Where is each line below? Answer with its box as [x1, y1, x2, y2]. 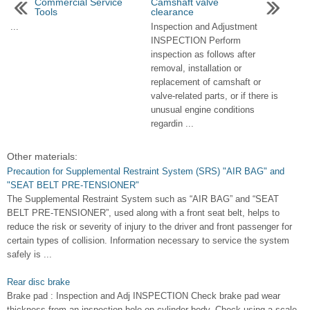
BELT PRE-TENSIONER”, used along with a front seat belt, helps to [7, 208, 280, 218]
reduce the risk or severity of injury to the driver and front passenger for [7, 221, 292, 232]
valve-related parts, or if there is [150, 91, 278, 101]
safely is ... [7, 249, 52, 259]
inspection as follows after [150, 49, 255, 60]
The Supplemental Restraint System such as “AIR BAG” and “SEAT [7, 194, 279, 204]
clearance [150, 6, 194, 17]
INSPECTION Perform [150, 35, 241, 46]
